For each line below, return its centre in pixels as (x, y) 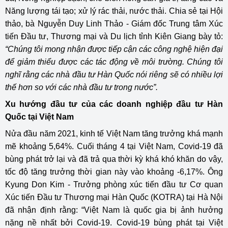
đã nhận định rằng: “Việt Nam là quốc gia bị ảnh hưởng (114, 210)
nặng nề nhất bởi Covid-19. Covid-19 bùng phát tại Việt (114, 222)
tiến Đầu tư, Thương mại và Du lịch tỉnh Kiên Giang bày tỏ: (114, 36)
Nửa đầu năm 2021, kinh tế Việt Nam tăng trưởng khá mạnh (114, 133)
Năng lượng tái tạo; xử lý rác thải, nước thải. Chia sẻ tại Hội (114, 11)
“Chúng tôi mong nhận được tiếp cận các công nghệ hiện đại (114, 49)
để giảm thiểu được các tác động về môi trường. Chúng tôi (114, 62)
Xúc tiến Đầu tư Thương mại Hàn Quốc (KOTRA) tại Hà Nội (114, 197)
